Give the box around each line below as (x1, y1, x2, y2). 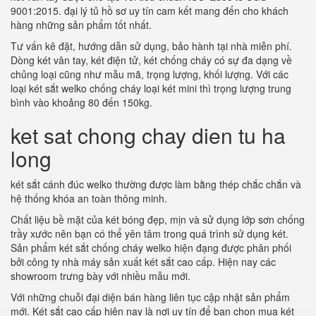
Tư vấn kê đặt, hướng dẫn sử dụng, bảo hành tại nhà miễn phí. (11, 39, 292, 53)
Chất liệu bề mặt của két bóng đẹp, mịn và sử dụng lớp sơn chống (11, 212, 305, 226)
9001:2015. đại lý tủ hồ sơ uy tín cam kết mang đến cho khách (11, 4, 288, 18)
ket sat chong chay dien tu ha (11, 120, 286, 150)
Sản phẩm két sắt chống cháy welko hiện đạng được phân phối (11, 241, 291, 255)
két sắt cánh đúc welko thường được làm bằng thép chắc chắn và (11, 177, 301, 191)
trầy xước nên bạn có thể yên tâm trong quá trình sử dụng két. (11, 226, 288, 241)
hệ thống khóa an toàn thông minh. (11, 191, 167, 205)
